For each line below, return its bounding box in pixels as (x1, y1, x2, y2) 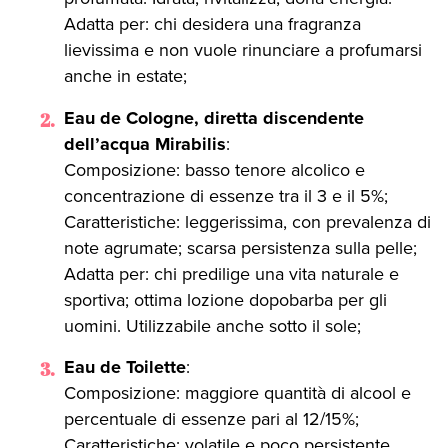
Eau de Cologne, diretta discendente (64, 104, 364, 131)
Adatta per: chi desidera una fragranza (64, 10, 361, 37)
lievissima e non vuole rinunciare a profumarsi (64, 36, 422, 63)
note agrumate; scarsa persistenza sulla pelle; (64, 234, 417, 261)
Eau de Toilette (64, 354, 186, 381)
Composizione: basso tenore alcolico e (64, 156, 365, 183)
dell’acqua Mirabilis (64, 130, 226, 157)
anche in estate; (64, 62, 187, 89)
